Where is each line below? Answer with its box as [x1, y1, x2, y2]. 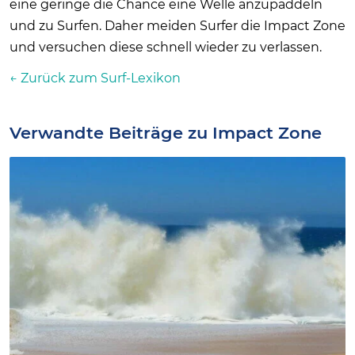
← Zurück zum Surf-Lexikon [10, 70, 181, 86]
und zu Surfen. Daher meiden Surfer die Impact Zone [10, 17, 345, 33]
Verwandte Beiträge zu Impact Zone [10, 122, 322, 143]
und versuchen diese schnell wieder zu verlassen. [10, 39, 322, 55]
